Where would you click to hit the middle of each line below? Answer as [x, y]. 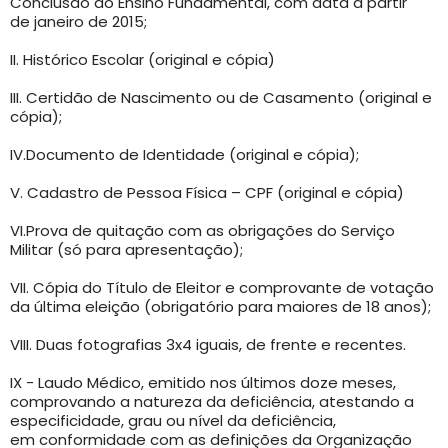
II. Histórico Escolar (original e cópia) [142, 59]
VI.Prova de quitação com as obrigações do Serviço [202, 230]
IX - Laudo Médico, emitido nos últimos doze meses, [203, 382]
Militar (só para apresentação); [126, 249]
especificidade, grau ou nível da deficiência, [173, 420]
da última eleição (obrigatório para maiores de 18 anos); [220, 306]
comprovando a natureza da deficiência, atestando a [212, 401]
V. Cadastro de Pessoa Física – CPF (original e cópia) [207, 192]
